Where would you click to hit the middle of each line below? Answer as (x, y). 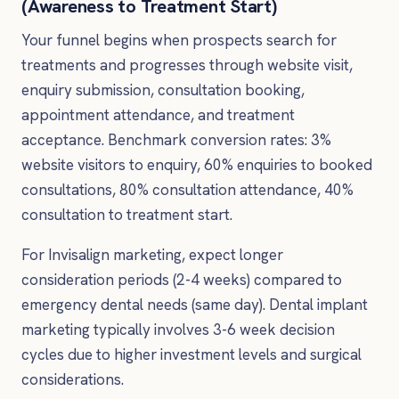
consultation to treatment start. (127, 214)
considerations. (73, 380)
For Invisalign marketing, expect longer (152, 255)
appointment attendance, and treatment (158, 114)
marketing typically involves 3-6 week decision (178, 330)
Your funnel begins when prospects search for (179, 40)
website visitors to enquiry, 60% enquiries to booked (197, 164)
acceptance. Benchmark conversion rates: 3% (176, 139)
